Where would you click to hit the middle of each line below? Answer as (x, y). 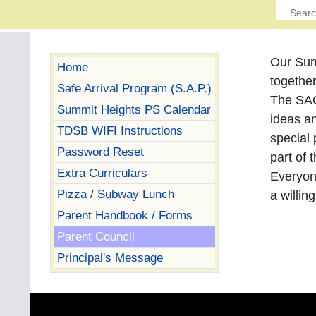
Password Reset (100, 151)
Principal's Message (110, 257)
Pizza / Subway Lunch (115, 194)
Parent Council (96, 236)
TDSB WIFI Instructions (120, 130)
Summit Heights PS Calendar (134, 109)
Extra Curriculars (102, 172)
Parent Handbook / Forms (124, 215)
